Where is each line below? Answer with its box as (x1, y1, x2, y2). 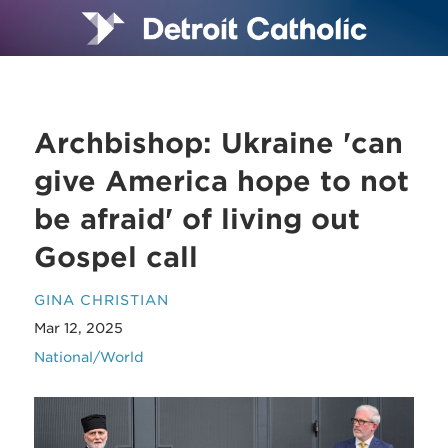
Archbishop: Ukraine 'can (34, 126, 404, 160)
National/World (34, 348, 145, 365)
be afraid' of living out (34, 202, 361, 236)
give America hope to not (34, 164, 410, 198)
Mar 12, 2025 (34, 320, 124, 337)
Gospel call (34, 240, 199, 274)
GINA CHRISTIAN (34, 291, 170, 308)
